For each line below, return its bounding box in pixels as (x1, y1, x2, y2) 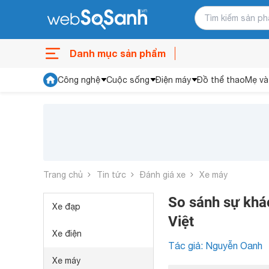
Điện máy (156, 75, 191, 85)
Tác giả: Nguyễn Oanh (168, 240, 262, 251)
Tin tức (97, 169, 126, 180)
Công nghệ (58, 75, 100, 85)
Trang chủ (43, 169, 83, 180)
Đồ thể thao (197, 75, 245, 85)
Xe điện (52, 229, 82, 238)
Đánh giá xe (140, 169, 186, 180)
